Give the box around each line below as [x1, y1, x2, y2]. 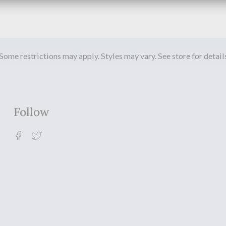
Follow [14, 104, 49, 119]
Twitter [41, 129, 74, 140]
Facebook [23, 129, 65, 140]
